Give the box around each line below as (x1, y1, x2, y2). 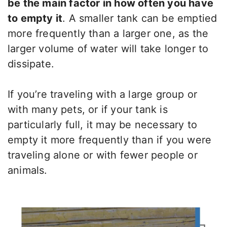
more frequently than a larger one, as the (8, 27, 209, 40)
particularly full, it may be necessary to (8, 119, 198, 131)
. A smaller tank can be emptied (62, 12, 217, 25)
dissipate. (8, 58, 54, 70)
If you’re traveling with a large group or (8, 88, 198, 101)
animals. (8, 164, 48, 177)
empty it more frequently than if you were (8, 134, 212, 146)
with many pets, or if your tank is (8, 103, 168, 116)
